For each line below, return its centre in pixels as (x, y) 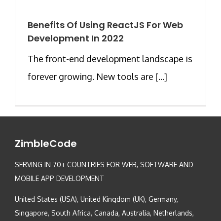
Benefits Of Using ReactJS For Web (105, 25)
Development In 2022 (76, 38)
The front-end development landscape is (110, 58)
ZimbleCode (46, 143)
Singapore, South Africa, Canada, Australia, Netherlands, (104, 213)
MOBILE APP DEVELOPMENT (59, 178)
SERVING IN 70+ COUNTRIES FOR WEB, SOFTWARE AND (104, 164)
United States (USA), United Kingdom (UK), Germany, (96, 199)
